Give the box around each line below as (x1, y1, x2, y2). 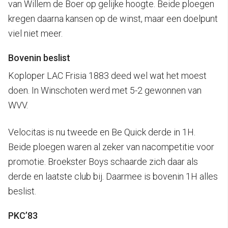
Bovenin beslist (8, 52, 70, 63)
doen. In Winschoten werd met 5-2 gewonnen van (8, 84, 202, 96)
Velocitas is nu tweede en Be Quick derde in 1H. (8, 126, 195, 137)
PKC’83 (8, 210, 38, 221)
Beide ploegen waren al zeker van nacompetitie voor (8, 141, 214, 152)
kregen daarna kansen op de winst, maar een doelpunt (8, 13, 218, 24)
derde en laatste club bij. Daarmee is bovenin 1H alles (8, 170, 218, 182)
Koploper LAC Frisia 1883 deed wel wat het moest (8, 70, 207, 81)
